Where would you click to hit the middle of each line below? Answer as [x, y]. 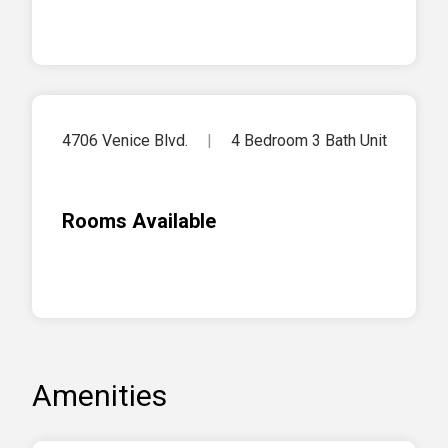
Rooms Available [139, 221]
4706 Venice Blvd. [127, 141]
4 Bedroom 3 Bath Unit [309, 141]
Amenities [99, 396]
